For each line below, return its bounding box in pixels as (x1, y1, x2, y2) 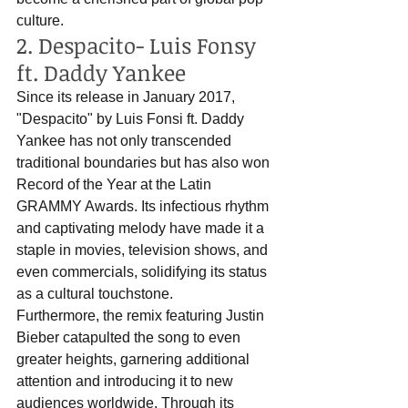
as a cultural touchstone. (16, 286, 177, 302)
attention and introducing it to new (16, 373, 237, 390)
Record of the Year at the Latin (16, 177, 215, 193)
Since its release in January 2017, (16, 89, 239, 106)
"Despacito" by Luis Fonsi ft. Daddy (16, 111, 248, 127)
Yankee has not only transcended (16, 133, 235, 149)
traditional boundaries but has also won (16, 155, 273, 171)
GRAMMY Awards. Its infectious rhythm (16, 199, 272, 215)
